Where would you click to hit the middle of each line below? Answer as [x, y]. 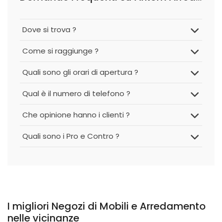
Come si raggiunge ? [60, 51]
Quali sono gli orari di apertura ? [80, 72]
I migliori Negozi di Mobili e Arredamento [107, 206]
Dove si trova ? [49, 29]
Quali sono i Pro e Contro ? [71, 136]
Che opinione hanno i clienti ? [76, 115]
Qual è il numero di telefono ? [76, 93]
